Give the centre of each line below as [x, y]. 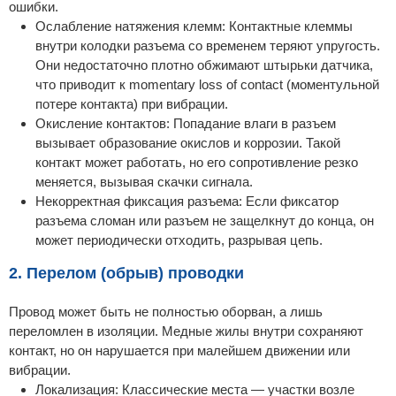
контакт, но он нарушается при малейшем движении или [179, 351]
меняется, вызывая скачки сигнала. [144, 182]
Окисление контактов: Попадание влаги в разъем [186, 124]
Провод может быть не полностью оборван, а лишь [166, 312]
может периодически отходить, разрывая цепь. [179, 240]
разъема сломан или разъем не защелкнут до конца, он [205, 221]
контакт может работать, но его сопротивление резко [197, 163]
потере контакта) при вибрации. [132, 104]
